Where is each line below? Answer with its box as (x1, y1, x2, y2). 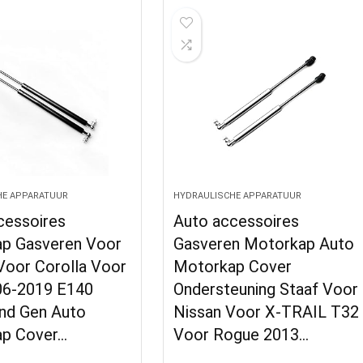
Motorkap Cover (173, 257, 293, 276)
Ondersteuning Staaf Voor (173, 280, 359, 299)
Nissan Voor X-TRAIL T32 (173, 302, 360, 322)
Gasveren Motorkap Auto (173, 234, 355, 254)
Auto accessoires (173, 211, 300, 231)
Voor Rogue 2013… (173, 325, 310, 344)
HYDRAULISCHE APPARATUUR (173, 190, 302, 201)
